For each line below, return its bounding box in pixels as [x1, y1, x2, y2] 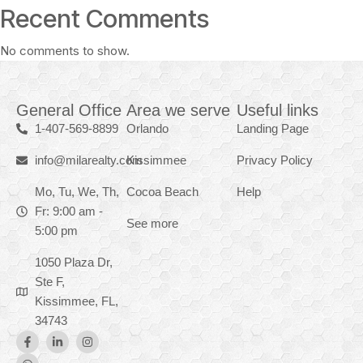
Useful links [237, 101, 318, 120]
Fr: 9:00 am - [34, 204, 103, 219]
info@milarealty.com [34, 153, 143, 168]
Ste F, [34, 275, 65, 289]
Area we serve [126, 101, 230, 120]
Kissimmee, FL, [34, 294, 118, 309]
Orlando [126, 122, 169, 136]
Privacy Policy [237, 153, 313, 168]
